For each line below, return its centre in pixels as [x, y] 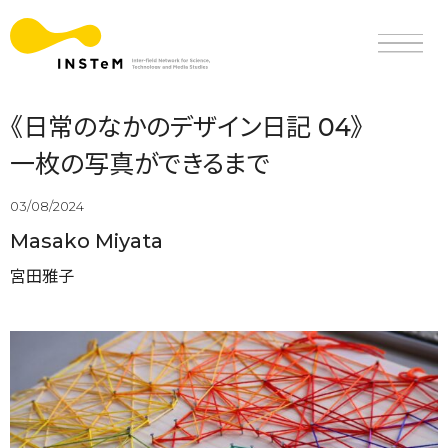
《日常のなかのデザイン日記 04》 [187, 126]
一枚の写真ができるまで [140, 163]
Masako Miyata [86, 240]
